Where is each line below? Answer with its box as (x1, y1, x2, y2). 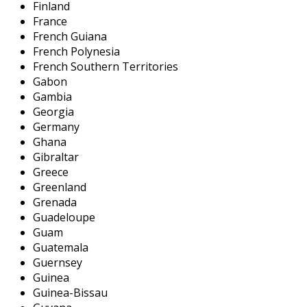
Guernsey (33, 254, 82, 270)
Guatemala (33, 239, 88, 255)
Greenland (33, 179, 86, 195)
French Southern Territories (33, 58, 178, 74)
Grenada (33, 194, 77, 210)
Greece (33, 164, 69, 180)
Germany (33, 119, 79, 134)
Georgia (33, 103, 74, 119)
